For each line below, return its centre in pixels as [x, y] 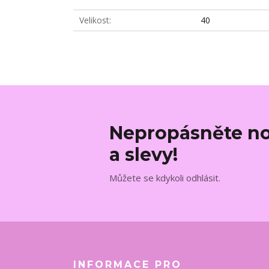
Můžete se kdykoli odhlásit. [165, 178]
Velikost [94, 20]
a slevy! [144, 155]
